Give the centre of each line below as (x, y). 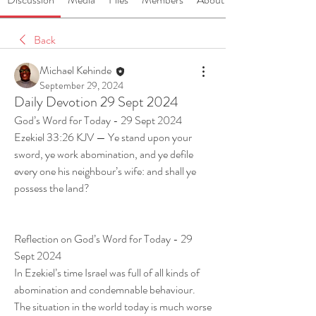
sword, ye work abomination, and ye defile (104, 154)
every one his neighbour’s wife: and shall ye (105, 171)
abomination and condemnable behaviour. (105, 289)
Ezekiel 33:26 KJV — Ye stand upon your (103, 137)
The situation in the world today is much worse (113, 306)
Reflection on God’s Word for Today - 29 (103, 238)
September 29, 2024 (81, 85)
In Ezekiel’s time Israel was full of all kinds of (107, 272)
